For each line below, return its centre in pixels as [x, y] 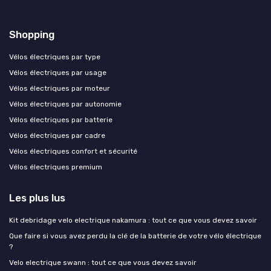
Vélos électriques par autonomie [65, 104]
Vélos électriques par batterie [61, 119]
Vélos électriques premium [56, 167]
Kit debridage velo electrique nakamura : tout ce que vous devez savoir [133, 220]
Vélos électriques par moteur [60, 88]
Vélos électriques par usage [58, 72]
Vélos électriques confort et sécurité [73, 151]
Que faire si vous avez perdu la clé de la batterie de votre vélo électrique [135, 236]
